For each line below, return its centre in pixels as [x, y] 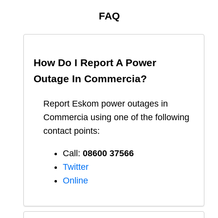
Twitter [76, 167]
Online [75, 181]
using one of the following [139, 118]
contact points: [72, 131]
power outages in [133, 104]
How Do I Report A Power [95, 63]
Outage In [59, 79]
